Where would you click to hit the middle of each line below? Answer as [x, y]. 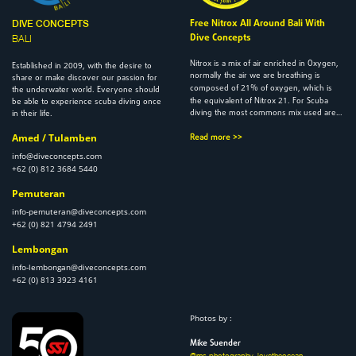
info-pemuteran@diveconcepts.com [79, 212]
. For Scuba [308, 102]
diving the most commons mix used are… [266, 114]
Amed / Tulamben [54, 138]
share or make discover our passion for [85, 79]
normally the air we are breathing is [255, 76]
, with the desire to [117, 67]
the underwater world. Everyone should [86, 91]
